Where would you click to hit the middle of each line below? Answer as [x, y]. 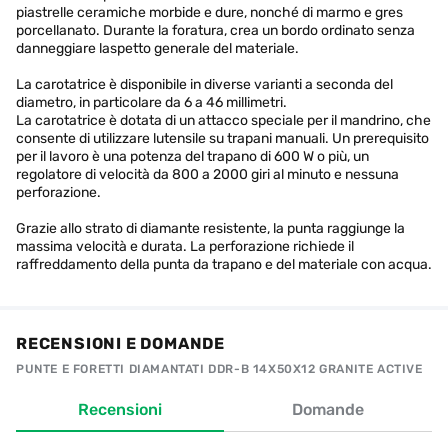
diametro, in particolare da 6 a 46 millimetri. [151, 102]
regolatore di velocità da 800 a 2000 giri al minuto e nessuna [207, 174]
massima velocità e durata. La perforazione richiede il [185, 246]
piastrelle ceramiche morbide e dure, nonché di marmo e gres [209, 12]
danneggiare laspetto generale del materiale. [157, 48]
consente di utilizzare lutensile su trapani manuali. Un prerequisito [222, 138]
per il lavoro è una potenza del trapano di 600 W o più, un [192, 156]
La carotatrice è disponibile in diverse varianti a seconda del [204, 84]
